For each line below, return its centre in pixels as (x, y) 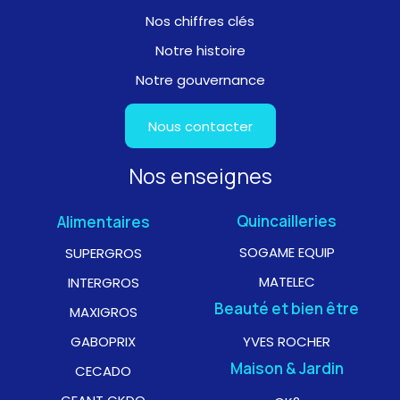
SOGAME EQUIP (287, 253)
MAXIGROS (103, 312)
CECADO (103, 371)
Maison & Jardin (287, 369)
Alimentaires (103, 222)
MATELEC (287, 282)
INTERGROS (103, 283)
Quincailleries (287, 221)
